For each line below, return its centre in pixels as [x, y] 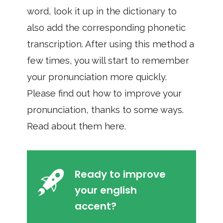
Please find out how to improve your [104, 93]
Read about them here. [76, 126]
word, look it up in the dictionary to [102, 11]
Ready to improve [120, 174]
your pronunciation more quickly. [97, 77]
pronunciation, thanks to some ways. [105, 110]
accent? [96, 206]
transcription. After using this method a [111, 44]
